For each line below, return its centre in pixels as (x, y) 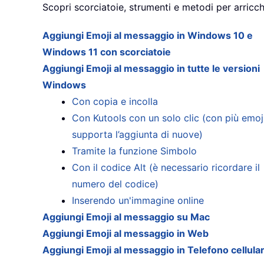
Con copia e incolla (115, 102)
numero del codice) (115, 184)
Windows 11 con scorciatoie (107, 52)
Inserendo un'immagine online (138, 201)
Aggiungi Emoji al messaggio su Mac (126, 217)
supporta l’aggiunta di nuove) (137, 135)
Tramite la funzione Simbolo (134, 151)
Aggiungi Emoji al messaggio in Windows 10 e (148, 36)
